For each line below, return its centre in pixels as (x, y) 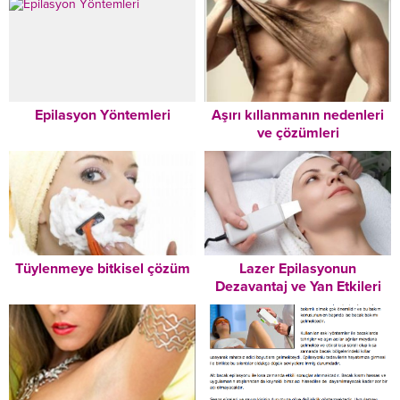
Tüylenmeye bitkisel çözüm (102, 269)
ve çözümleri (298, 133)
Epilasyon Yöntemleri (102, 115)
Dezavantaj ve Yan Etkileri (298, 287)
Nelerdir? (298, 305)
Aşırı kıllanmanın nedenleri (298, 115)
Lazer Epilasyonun (298, 269)
